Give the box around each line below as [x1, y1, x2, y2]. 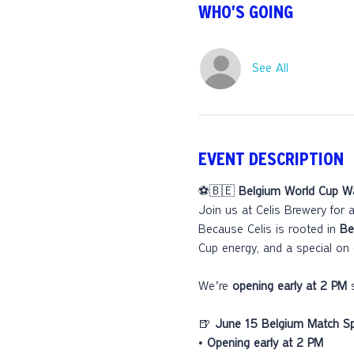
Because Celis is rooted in [198, 224, 340, 237]
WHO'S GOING [198, 4, 293, 24]
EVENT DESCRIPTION [198, 151, 344, 171]
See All [251, 62, 288, 76]
